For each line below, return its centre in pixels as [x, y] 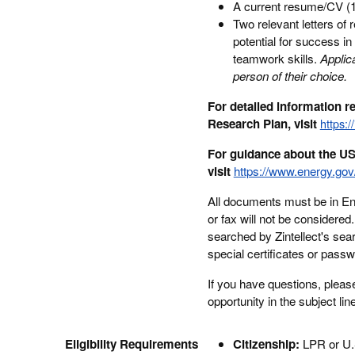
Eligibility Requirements [131, 344]
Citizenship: [267, 344]
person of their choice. [290, 76]
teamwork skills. [276, 58]
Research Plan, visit [263, 124]
